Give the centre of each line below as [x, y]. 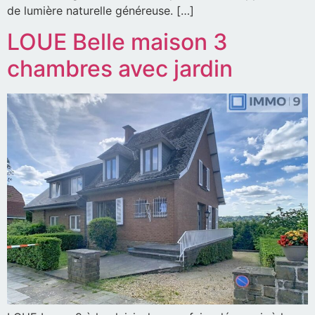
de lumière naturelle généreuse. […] [101, 10]
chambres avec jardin [120, 69]
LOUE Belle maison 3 [117, 42]
